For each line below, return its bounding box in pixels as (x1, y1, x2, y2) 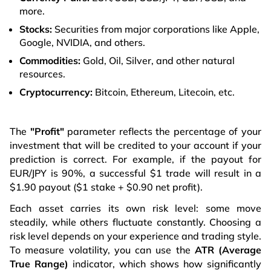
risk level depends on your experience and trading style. (10, 230, 261, 243)
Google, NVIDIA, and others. (19, 36, 145, 49)
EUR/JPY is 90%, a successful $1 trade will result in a (10, 166, 261, 179)
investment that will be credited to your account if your (10, 139, 261, 151)
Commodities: (19, 54, 80, 67)
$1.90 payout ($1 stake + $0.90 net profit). (10, 180, 203, 193)
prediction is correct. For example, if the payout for (10, 152, 261, 165)
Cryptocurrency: (19, 86, 93, 99)
